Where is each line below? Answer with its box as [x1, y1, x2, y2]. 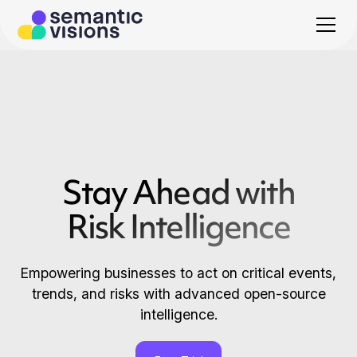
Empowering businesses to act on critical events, [21, 264, 336, 281]
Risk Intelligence [67, 205, 290, 249]
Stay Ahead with [62, 171, 295, 214]
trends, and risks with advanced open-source [31, 284, 326, 302]
